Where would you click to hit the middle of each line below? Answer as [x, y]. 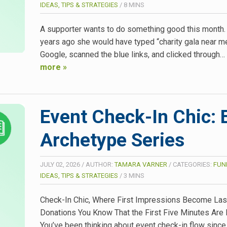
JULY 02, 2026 [60, 165]
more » [53, 67]
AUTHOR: [100, 165]
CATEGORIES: [193, 165]
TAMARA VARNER [141, 165]
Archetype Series [112, 140]
